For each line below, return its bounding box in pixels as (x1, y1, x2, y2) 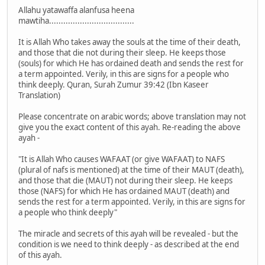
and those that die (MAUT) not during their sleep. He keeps (18, 175, 232, 186)
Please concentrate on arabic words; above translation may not (18, 111, 246, 122)
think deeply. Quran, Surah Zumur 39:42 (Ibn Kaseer (18, 79, 209, 91)
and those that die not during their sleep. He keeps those (18, 47, 226, 59)
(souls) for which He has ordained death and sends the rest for (18, 58, 244, 69)
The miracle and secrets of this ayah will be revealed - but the (18, 228, 238, 240)
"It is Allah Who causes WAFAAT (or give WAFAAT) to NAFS (18, 154, 225, 165)
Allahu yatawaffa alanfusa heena (18, 5, 134, 16)
